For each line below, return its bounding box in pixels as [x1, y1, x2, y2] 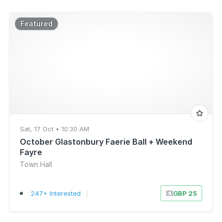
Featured [20, 19, 53, 28]
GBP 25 [172, 189, 197, 197]
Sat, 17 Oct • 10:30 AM [20, 125, 89, 133]
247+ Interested [30, 189, 81, 197]
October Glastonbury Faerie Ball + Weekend [20, 137, 192, 147]
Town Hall [20, 160, 52, 168]
